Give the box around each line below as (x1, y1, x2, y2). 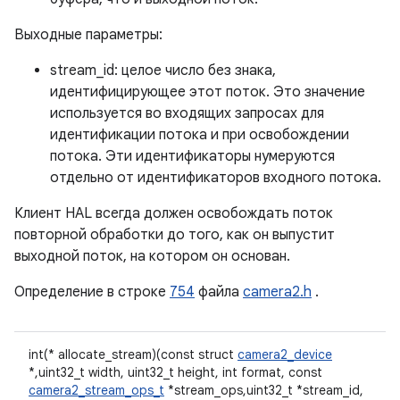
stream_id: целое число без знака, (50, 62, 276, 79)
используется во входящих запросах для (50, 104, 324, 122)
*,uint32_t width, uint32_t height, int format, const (29, 364, 322, 380)
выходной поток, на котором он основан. (14, 247, 290, 265)
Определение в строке (14, 283, 170, 301)
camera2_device (237, 346, 332, 362)
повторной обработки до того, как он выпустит (14, 226, 335, 244)
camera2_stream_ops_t (29, 382, 164, 398)
